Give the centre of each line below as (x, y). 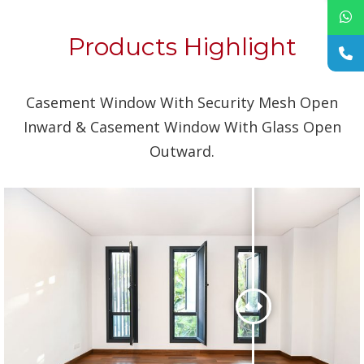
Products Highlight (182, 47)
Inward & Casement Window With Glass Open (182, 127)
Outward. (182, 152)
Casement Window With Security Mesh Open (182, 103)
